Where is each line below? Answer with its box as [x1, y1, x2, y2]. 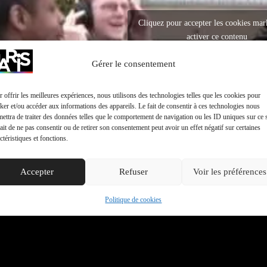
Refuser [119, 167, 148, 176]
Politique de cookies [105, 195, 162, 204]
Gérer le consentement [91, 58, 175, 69]
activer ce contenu [186, 32, 247, 42]
